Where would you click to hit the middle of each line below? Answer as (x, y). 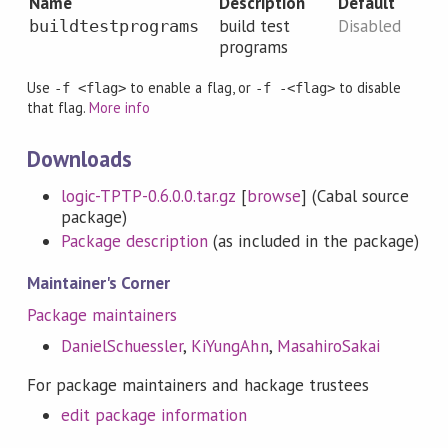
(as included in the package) (314, 240)
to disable (368, 87)
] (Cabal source (355, 195)
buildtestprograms (114, 26)
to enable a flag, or (190, 87)
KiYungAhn (230, 345)
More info (120, 107)
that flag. (58, 107)
